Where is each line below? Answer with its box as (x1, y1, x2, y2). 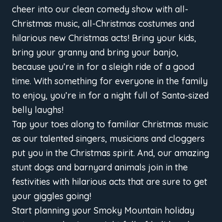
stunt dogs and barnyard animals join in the (12, 162, 188, 173)
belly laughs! (12, 104, 63, 116)
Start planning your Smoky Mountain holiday (12, 205, 194, 217)
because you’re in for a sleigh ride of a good (12, 61, 194, 73)
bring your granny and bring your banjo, (12, 47, 178, 58)
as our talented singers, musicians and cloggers (12, 133, 205, 145)
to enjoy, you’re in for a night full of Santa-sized (12, 90, 209, 102)
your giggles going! (12, 190, 91, 202)
